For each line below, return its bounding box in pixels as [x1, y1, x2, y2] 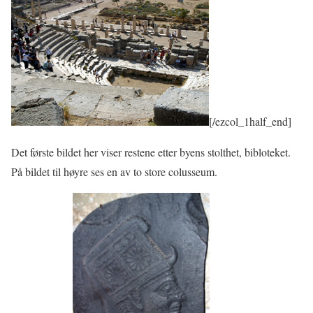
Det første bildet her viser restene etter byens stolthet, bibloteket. [11, 145, 291, 160]
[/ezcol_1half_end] [209, 114, 291, 129]
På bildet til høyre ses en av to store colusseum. [11, 164, 217, 180]
